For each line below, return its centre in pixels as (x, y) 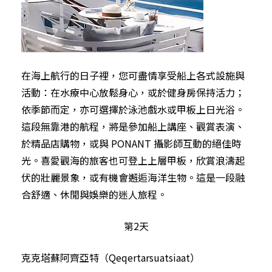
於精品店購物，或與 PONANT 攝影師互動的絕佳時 (131, 143)
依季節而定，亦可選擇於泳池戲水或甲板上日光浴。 (133, 109)
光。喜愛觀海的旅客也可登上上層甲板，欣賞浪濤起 (133, 160)
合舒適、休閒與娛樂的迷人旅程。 (94, 194)
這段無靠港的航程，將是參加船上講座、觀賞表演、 (133, 126)
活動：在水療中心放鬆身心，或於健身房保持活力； (133, 92)
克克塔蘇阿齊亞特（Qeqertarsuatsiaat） (110, 257)
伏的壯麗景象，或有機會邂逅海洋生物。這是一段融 (133, 177)
